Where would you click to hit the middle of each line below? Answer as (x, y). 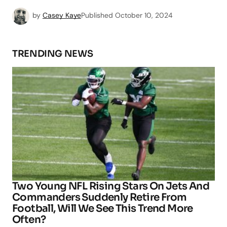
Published (97, 15)
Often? (29, 219)
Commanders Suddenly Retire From (100, 197)
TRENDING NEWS (53, 53)
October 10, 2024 (144, 15)
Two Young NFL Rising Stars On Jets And (111, 186)
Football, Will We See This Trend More (103, 208)
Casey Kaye (62, 15)
